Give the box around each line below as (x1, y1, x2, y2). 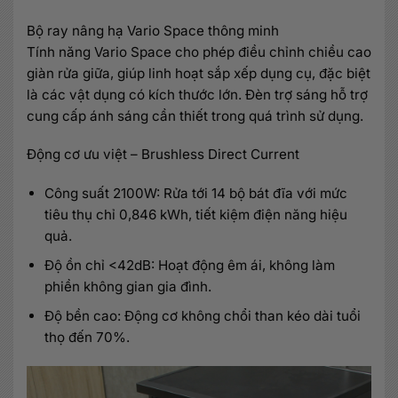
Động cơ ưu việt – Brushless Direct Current (27, 146, 299, 163)
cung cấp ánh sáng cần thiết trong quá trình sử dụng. (27, 107, 363, 124)
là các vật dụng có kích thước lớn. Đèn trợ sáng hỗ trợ (27, 85, 368, 103)
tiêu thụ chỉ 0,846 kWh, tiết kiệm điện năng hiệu (44, 206, 347, 224)
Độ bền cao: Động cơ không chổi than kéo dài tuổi (44, 307, 361, 325)
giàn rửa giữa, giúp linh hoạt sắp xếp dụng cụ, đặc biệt (27, 64, 370, 82)
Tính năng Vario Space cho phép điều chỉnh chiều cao (27, 43, 371, 60)
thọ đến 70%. (44, 329, 130, 346)
